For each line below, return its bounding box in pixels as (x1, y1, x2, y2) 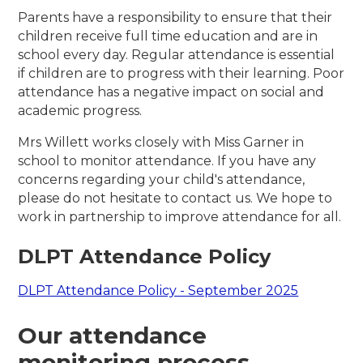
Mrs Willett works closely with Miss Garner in (18, 135, 305, 151)
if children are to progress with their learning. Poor (18, 66, 345, 82)
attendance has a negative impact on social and (18, 84, 325, 100)
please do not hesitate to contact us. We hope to (18, 190, 333, 207)
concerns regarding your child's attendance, (18, 172, 305, 188)
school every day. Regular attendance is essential (18, 47, 335, 63)
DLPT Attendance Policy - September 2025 (18, 283, 299, 299)
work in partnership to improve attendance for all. (18, 209, 342, 225)
